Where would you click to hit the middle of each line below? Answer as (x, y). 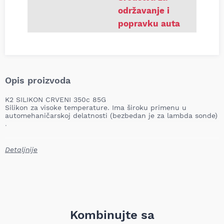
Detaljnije (21, 149)
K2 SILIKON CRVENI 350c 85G (55, 99)
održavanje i (144, 10)
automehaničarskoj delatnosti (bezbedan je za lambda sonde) (111, 115)
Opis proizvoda (38, 80)
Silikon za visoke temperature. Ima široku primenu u (96, 107)
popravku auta (149, 23)
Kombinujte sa (112, 215)
